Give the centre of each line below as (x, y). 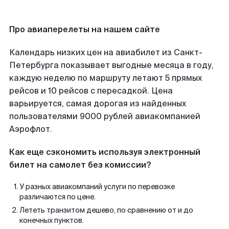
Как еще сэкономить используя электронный (105, 152)
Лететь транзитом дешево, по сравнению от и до (106, 210)
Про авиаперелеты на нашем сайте (85, 29)
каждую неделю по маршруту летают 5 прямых (106, 78)
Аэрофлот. (31, 129)
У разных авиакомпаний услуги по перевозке (97, 187)
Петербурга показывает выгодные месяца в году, (111, 65)
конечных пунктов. (52, 220)
